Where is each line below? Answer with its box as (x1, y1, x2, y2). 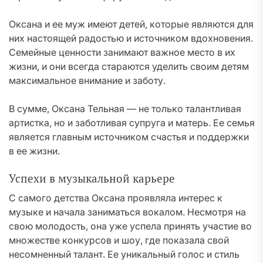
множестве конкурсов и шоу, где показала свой (9, 234, 229, 246)
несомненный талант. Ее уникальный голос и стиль (9, 248, 240, 260)
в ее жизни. (9, 145, 60, 157)
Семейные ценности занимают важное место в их (9, 46, 235, 58)
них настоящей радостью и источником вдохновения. (9, 32, 253, 44)
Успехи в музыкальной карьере (9, 171, 175, 186)
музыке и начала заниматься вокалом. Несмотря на (9, 206, 246, 218)
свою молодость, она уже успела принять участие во (9, 220, 252, 232)
